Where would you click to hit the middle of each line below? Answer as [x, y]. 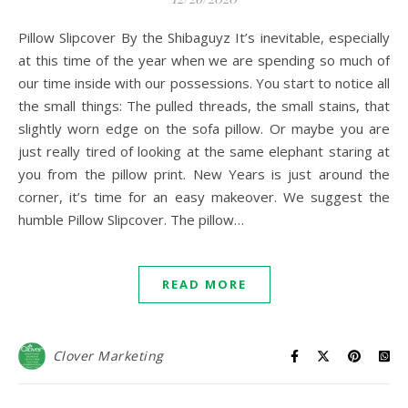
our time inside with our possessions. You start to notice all [204, 83]
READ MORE [204, 284]
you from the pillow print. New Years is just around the [204, 174]
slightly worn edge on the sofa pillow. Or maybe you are [204, 128]
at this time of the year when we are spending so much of [204, 60]
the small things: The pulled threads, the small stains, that [204, 106]
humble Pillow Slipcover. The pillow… [131, 219]
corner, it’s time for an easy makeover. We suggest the [204, 197]
